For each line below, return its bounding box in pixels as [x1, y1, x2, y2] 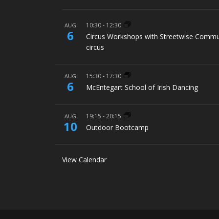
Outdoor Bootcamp [86, 123, 149, 132]
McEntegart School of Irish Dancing [86, 83, 198, 92]
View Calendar [62, 155, 107, 165]
